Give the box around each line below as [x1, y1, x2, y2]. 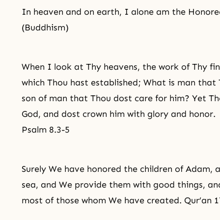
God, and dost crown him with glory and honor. [22, 109, 216, 119]
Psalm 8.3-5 [22, 124, 70, 135]
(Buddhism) [22, 22, 69, 33]
